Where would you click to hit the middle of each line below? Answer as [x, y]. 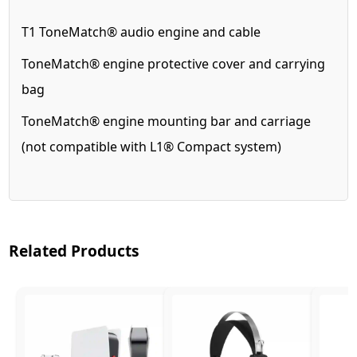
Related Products [75, 250]
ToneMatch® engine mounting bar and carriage [167, 121]
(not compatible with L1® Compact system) [152, 146]
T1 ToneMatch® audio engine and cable [141, 31]
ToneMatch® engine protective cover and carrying [174, 63]
